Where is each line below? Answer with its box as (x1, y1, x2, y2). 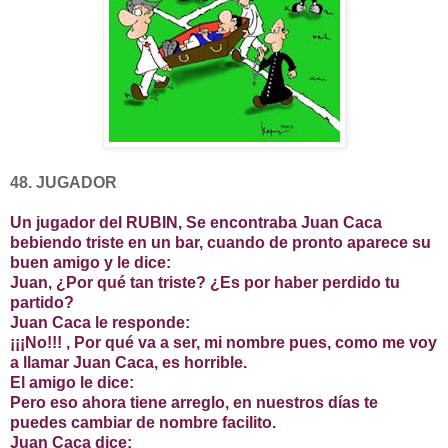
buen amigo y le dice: (10, 254, 171, 272)
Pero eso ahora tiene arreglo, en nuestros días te (10, 394, 378, 412)
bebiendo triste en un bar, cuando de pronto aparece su (10, 234, 431, 252)
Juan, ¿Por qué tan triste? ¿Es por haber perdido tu (10, 274, 400, 292)
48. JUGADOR (10, 174, 117, 192)
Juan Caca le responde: (10, 314, 190, 332)
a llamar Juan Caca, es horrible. (10, 354, 247, 372)
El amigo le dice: (10, 374, 134, 392)
